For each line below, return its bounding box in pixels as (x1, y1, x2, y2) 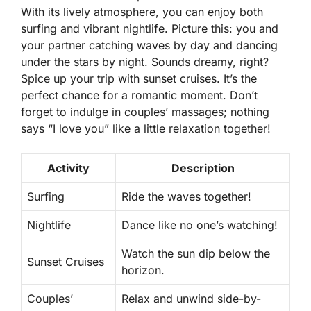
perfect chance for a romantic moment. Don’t (21, 87, 258, 102)
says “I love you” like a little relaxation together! (21, 121, 271, 135)
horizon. (121, 262, 165, 277)
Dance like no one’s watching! (121, 217, 278, 232)
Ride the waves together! (121, 189, 251, 203)
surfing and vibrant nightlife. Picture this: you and (21, 21, 278, 35)
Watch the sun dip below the (121, 246, 270, 260)
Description (171, 160, 235, 175)
